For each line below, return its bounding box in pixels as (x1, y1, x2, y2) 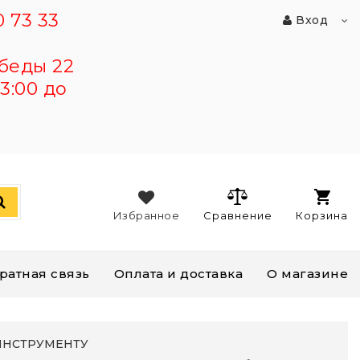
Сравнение (203, 209, 272, 222)
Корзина (296, 209, 348, 222)
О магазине (267, 266, 348, 281)
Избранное (112, 209, 179, 222)
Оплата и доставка (113, 266, 243, 281)
